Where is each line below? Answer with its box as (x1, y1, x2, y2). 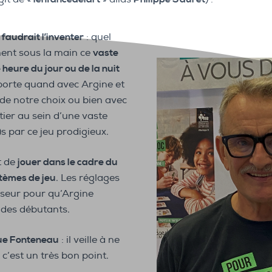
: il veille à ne (59, 234, 120, 246)
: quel (84, 31, 111, 44)
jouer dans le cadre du (18, 156, 118, 169)
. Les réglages (56, 172, 120, 185)
